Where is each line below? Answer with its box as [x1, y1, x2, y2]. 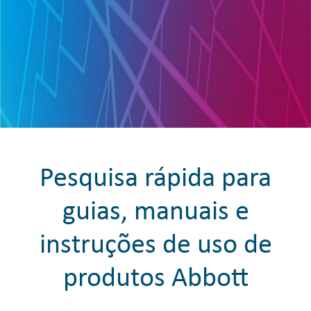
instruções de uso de [39, 232, 272, 260]
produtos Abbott [62, 265, 249, 293]
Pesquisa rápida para [40, 165, 271, 193]
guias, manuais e [62, 199, 249, 226]
